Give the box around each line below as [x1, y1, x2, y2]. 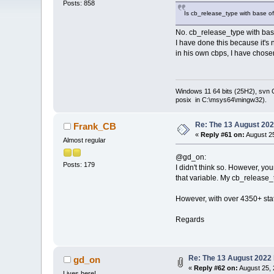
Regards [175, 215, 204, 224]
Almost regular [63, 136, 106, 144]
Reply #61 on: [201, 130, 245, 138]
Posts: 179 [63, 160, 95, 168]
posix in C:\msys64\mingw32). [175, 95, 267, 103]
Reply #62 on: [194, 264, 239, 272]
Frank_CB [73, 120, 116, 131]
